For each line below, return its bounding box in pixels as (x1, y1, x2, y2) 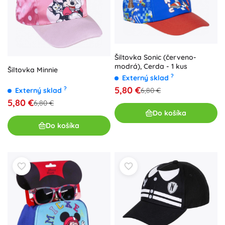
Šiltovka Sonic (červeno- (115, 53, 196, 62)
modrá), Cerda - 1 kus (115, 62, 187, 71)
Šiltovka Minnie (8, 65, 58, 75)
